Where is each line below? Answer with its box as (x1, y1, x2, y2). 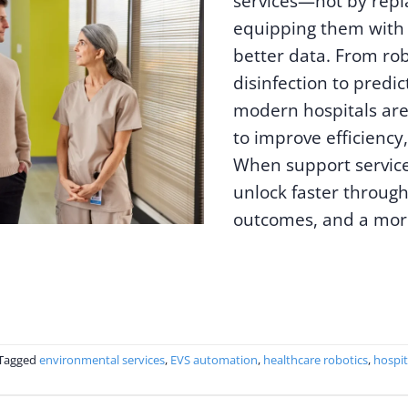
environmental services (39, 352, 165, 369)
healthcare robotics (263, 352, 368, 369)
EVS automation (170, 352, 258, 369)
